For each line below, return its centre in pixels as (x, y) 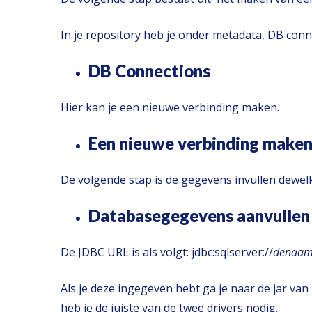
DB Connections (149, 71)
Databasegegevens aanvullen (199, 216)
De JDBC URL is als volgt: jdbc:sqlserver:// (167, 252)
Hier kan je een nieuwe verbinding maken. (170, 107)
